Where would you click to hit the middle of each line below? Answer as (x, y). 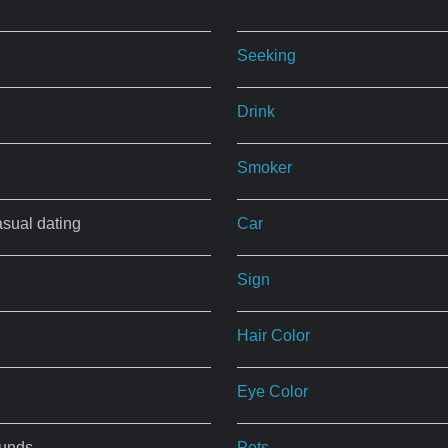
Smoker (265, 167)
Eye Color (273, 391)
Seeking (267, 55)
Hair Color (274, 335)
